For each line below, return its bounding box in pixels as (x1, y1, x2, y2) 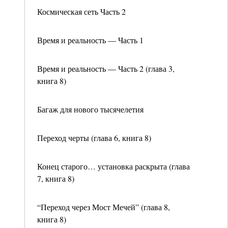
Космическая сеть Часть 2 (37, 6, 126, 17)
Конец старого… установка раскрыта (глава (37, 161, 190, 172)
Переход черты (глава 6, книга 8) (37, 132, 151, 143)
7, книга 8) (37, 173, 74, 184)
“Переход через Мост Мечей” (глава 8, (37, 202, 170, 212)
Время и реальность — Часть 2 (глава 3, (37, 63, 175, 74)
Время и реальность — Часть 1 (37, 35, 144, 45)
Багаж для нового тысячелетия (37, 104, 144, 115)
